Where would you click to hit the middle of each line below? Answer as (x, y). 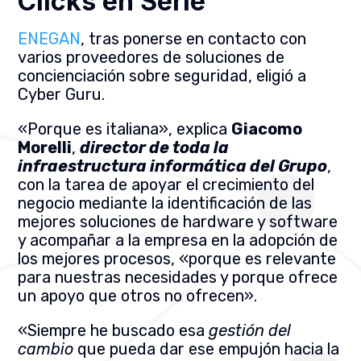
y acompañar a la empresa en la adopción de (178, 241)
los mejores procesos (95, 259)
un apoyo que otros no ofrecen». (138, 296)
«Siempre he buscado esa (114, 331)
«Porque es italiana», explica (125, 129)
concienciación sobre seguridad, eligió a (162, 76)
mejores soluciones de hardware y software (178, 222)
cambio (46, 349)
